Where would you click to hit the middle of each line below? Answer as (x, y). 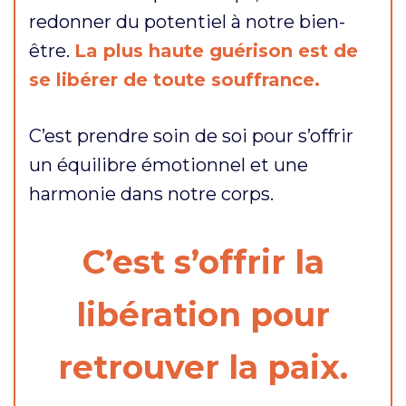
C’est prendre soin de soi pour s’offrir (191, 135)
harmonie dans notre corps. (151, 193)
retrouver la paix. (203, 367)
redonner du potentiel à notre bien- (187, 21)
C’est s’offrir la (203, 261)
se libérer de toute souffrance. (174, 79)
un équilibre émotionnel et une (169, 164)
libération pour (203, 314)
